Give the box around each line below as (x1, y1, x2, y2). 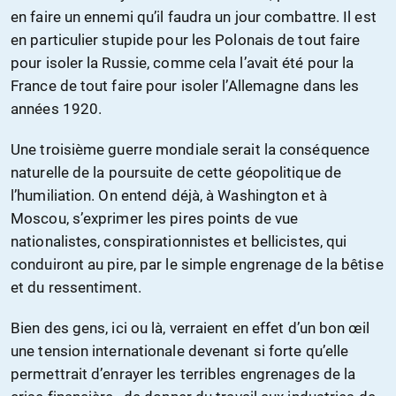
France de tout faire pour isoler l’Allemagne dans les (11, 77, 360, 95)
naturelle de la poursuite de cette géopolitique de (11, 164, 342, 182)
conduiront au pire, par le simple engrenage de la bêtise (11, 255, 384, 274)
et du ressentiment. (11, 278, 141, 297)
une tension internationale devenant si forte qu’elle (11, 342, 349, 361)
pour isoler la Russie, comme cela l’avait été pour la (11, 54, 354, 72)
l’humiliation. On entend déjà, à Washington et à (11, 187, 327, 205)
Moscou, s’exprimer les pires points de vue (11, 209, 299, 228)
